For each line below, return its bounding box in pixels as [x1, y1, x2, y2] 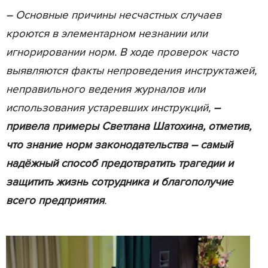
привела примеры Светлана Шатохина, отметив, [6, 119, 251, 133]
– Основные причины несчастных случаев [6, 8, 221, 22]
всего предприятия [6, 193, 104, 208]
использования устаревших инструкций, [6, 100, 214, 115]
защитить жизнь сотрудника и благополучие [6, 175, 233, 189]
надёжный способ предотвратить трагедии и [6, 156, 233, 170]
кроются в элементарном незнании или [6, 26, 208, 41]
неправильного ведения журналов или [6, 82, 205, 96]
